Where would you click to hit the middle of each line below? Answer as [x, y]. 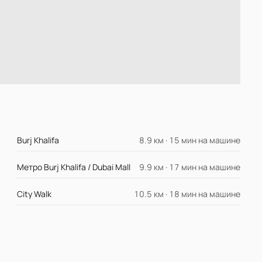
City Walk [35, 194]
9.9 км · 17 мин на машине [189, 167]
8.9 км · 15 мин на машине [189, 140]
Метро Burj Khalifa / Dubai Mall [74, 167]
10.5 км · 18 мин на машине [187, 194]
